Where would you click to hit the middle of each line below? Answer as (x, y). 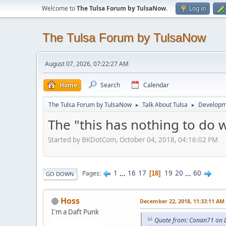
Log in (197, 8)
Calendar (156, 85)
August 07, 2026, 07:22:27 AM (87, 64)
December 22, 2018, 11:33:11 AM (182, 201)
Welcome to (59, 8)
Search (110, 85)
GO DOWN (60, 174)
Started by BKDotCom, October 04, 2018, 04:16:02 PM (133, 139)
